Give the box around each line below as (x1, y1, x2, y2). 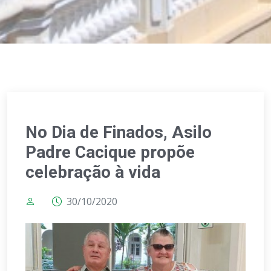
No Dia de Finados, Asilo (25, 122, 212, 142)
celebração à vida (25, 162, 160, 182)
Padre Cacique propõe (25, 142, 195, 162)
